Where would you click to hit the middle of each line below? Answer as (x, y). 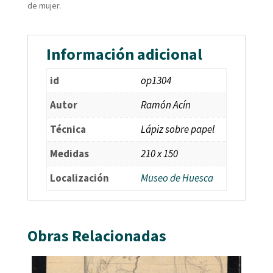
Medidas (69, 153)
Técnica (68, 129)
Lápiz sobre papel (177, 129)
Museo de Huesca (177, 178)
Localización (79, 178)
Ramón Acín (165, 105)
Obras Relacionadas (97, 235)
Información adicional (124, 54)
